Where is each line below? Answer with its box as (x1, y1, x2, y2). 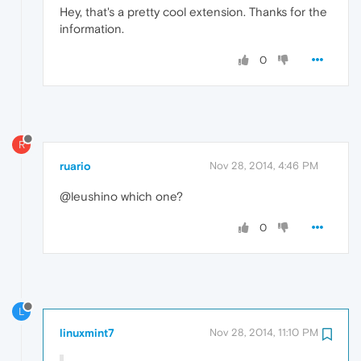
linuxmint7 (60, 326, 114, 340)
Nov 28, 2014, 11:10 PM (210, 326, 318, 339)
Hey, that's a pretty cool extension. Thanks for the (60, 4, 327, 19)
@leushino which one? (60, 189, 183, 203)
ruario (60, 159, 91, 172)
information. (60, 21, 124, 35)
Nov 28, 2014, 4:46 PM (210, 159, 318, 172)
